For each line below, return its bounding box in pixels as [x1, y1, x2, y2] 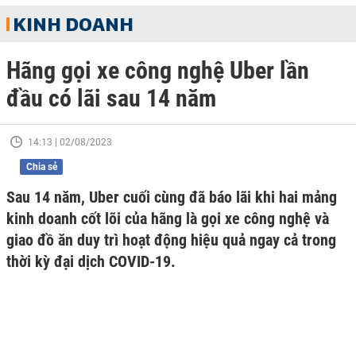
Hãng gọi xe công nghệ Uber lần [6, 56, 309, 84]
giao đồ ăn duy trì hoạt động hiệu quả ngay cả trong [6, 230, 336, 250]
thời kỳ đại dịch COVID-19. [6, 252, 176, 271]
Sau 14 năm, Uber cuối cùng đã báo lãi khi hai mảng [6, 188, 337, 207]
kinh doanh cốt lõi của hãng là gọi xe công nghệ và [6, 209, 329, 228]
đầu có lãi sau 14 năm [6, 84, 216, 112]
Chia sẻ [25, 161, 57, 172]
